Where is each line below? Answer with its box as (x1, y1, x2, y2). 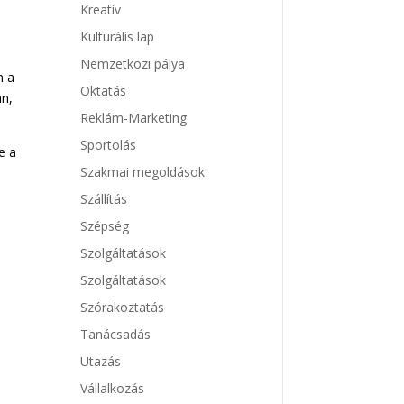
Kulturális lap (80, 28, 155, 46)
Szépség (80, 217, 130, 235)
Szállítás (80, 190, 128, 208)
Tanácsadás (80, 326, 151, 344)
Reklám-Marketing (80, 109, 188, 127)
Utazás (80, 353, 122, 371)
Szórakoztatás (80, 298, 165, 317)
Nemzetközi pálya (80, 55, 186, 73)
